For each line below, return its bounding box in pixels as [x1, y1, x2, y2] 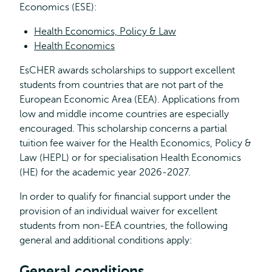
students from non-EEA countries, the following [19, 220, 228, 231]
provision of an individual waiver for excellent [19, 206, 217, 217]
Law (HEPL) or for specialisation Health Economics [19, 152, 241, 163]
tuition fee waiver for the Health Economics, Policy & [19, 138, 251, 149]
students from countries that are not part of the [19, 80, 223, 90]
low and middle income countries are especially [19, 109, 229, 120]
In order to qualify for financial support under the [19, 191, 231, 202]
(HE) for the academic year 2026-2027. [19, 167, 191, 178]
